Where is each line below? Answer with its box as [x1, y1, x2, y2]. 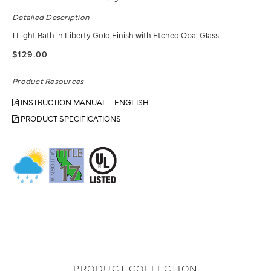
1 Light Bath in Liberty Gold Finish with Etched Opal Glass [12, 29, 219, 41]
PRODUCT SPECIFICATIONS [19, 113, 121, 124]
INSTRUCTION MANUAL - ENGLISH [19, 96, 149, 108]
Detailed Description [12, 11, 90, 22]
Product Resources [12, 75, 84, 87]
